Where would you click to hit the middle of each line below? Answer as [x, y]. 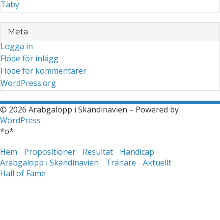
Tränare [121, 163]
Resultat [98, 152]
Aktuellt [157, 163]
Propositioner [50, 152]
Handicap [137, 152]
